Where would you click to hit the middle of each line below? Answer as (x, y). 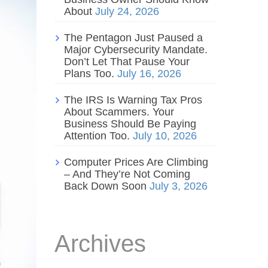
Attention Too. (97, 136)
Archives (100, 244)
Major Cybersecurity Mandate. (136, 50)
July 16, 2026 (149, 74)
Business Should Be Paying (130, 124)
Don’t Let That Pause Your (127, 62)
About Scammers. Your (119, 112)
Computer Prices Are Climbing (136, 162)
